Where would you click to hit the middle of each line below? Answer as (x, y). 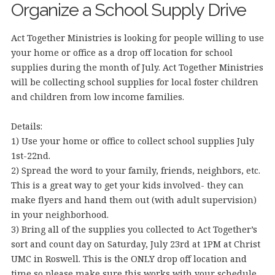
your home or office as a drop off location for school (122, 52)
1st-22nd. (30, 155)
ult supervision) (222, 199)
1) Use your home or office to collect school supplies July (132, 141)
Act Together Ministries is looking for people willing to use (137, 37)
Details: (26, 126)
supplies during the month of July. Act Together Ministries (137, 67)
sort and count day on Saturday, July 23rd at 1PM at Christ (135, 244)
